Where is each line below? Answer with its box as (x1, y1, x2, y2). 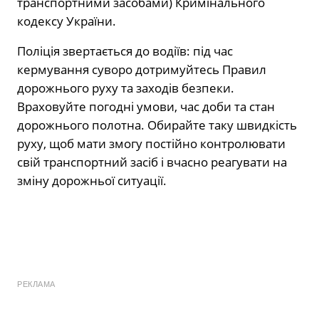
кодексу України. (17, 12, 116, 29)
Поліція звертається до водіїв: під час (17, 42, 233, 59)
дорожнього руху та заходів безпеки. (17, 79, 234, 96)
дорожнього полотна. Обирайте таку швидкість (17, 116, 297, 133)
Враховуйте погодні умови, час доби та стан (17, 98, 275, 115)
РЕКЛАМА (17, 279, 56, 288)
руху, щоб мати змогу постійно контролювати (17, 135, 286, 152)
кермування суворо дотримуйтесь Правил (17, 61, 266, 78)
